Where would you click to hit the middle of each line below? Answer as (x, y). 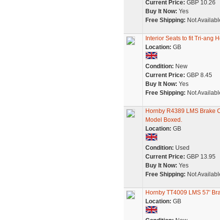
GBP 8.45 (198, 75)
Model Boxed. (164, 120)
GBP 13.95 (200, 157)
